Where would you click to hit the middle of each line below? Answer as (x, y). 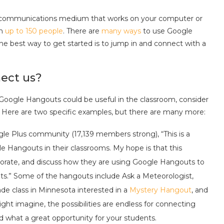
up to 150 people (34, 31)
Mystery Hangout (160, 190)
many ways (121, 31)
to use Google (167, 31)
